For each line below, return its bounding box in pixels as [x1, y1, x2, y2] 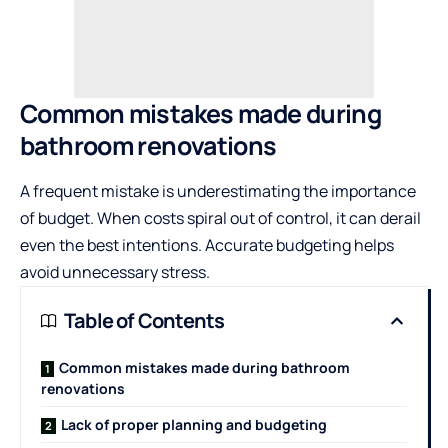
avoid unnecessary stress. [20, 261, 210, 284]
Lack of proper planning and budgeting [61, 415, 327, 435]
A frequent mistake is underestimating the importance [20, 180, 416, 203]
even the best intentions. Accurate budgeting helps [20, 234, 394, 257]
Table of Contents [64, 307, 225, 335]
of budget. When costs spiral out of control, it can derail [20, 207, 421, 230]
